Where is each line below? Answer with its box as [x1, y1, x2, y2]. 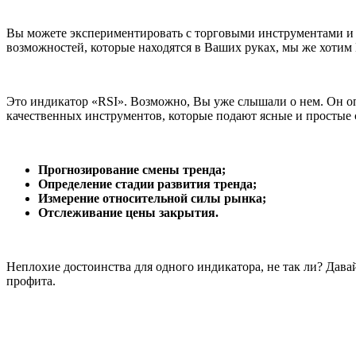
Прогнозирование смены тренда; [38, 163, 226, 177]
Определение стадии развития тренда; [38, 177, 257, 192]
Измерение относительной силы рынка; [38, 192, 266, 206]
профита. [6, 274, 56, 288]
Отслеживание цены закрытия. [38, 206, 219, 220]
